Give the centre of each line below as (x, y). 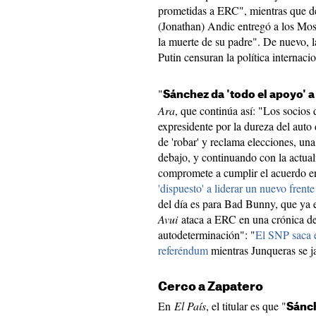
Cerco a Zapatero (211, 287)
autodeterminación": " (207, 235)
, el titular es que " (246, 306)
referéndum (183, 250)
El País (190, 306)
